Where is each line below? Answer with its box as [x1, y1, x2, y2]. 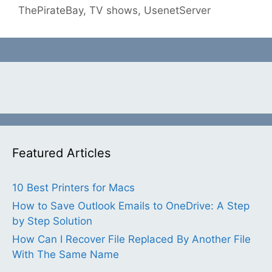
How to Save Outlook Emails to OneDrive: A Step [12, 200, 250, 212]
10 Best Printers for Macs [12, 182, 135, 194]
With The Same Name [12, 248, 119, 261]
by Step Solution [12, 215, 92, 228]
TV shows [89, 4, 138, 17]
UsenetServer [144, 4, 211, 17]
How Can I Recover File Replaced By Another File [12, 233, 251, 246]
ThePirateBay [18, 4, 83, 17]
